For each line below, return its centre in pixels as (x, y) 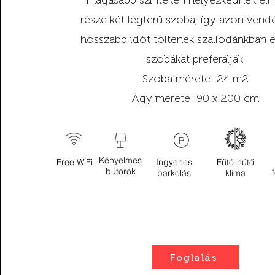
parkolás (174, 173)
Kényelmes (121, 160)
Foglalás (194, 257)
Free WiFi (74, 162)
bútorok (120, 171)
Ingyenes (174, 162)
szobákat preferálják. (196, 59)
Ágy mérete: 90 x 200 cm (196, 98)
